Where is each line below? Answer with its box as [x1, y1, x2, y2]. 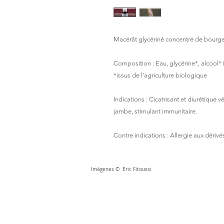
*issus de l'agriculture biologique [113, 71, 207, 79]
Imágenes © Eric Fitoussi [91, 165, 151, 172]
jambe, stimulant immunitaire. [113, 107, 197, 115]
